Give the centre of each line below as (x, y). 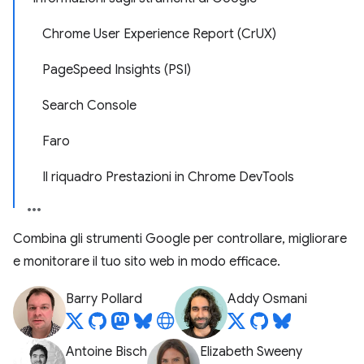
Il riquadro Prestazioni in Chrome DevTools (168, 177)
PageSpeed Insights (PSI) (117, 70)
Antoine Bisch (106, 352)
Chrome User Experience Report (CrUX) (159, 34)
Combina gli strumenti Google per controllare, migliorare (180, 239)
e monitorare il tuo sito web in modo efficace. (147, 262)
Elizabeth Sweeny (251, 352)
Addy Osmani (267, 299)
